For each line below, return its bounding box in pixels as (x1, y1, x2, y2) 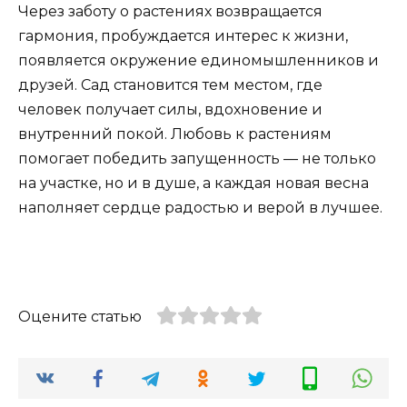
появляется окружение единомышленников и (18, 52, 379, 70)
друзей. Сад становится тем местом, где (18, 76, 323, 94)
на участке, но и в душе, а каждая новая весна (18, 174, 369, 193)
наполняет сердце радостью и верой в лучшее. (18, 199, 382, 217)
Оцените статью (18, 307, 142, 325)
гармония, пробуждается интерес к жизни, (18, 27, 348, 45)
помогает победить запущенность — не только (18, 150, 376, 168)
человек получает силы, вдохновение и (18, 101, 323, 119)
